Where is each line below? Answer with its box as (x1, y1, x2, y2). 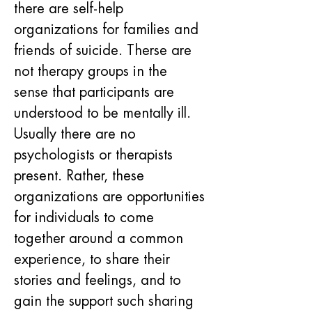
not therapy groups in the (14, 62, 171, 80)
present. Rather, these (14, 166, 148, 185)
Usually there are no (14, 125, 140, 143)
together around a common (14, 229, 187, 247)
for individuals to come (14, 208, 158, 226)
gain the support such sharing (14, 292, 198, 310)
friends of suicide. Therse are (14, 41, 196, 59)
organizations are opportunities (14, 187, 209, 205)
